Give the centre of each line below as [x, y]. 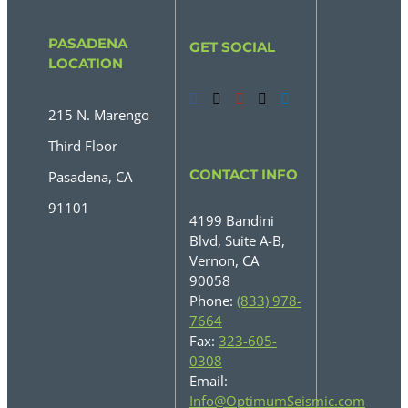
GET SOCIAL [232, 46]
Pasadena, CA [90, 176]
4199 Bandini [231, 220]
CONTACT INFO [243, 174]
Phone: [213, 300]
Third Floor [82, 145]
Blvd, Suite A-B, [237, 240]
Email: [208, 380]
